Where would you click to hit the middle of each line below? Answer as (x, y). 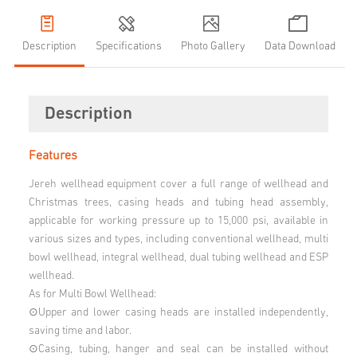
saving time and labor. (80, 331)
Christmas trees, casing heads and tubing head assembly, (178, 203)
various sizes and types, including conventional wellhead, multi (178, 239)
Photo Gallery (213, 47)
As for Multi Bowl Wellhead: (92, 294)
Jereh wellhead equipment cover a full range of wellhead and (178, 184)
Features (53, 156)
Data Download (300, 47)
